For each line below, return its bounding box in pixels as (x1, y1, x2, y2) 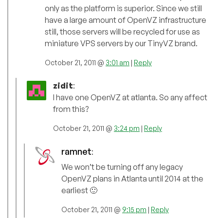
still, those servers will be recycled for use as (45, 27, 200, 37)
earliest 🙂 (61, 185, 97, 196)
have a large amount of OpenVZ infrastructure (45, 15, 206, 25)
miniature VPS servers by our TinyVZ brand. (45, 38, 198, 49)
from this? (53, 104, 89, 114)
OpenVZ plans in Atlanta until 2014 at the (61, 174, 203, 184)
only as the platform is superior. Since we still (45, 3, 202, 14)
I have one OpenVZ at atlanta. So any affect (53, 92, 207, 103)
